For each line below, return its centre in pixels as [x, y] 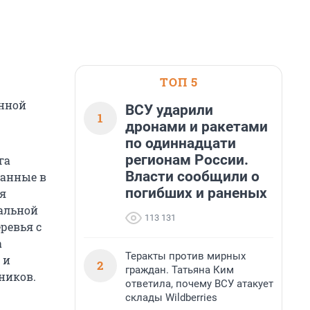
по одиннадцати [181, 143]
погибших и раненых [196, 193]
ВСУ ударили [169, 110]
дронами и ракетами [197, 127]
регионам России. [187, 160]
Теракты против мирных [185, 256]
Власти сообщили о [192, 176]
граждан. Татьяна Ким [180, 270]
